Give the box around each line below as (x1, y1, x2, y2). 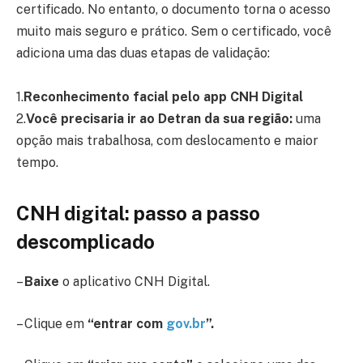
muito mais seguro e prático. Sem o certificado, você (16, 23, 331, 39)
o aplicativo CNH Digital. (59, 274, 210, 290)
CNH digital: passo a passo (16, 202, 260, 225)
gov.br (166, 315, 206, 331)
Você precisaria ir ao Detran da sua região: (26, 110, 296, 126)
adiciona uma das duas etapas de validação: (16, 45, 270, 61)
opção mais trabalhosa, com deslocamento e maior (16, 132, 318, 148)
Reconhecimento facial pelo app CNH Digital (23, 88, 303, 105)
